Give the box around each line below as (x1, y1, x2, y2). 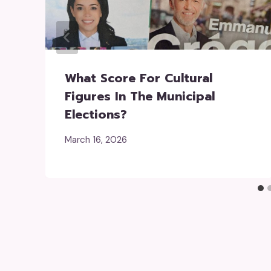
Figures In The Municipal (65, 87, 215, 105)
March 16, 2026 (65, 133, 127, 146)
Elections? (65, 105, 127, 123)
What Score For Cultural (65, 68, 212, 87)
